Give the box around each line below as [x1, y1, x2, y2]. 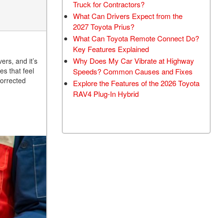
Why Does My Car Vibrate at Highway [73, 55, 194, 66]
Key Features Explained [73, 44, 149, 54]
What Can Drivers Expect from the [73, 11, 182, 21]
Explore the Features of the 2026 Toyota [73, 78, 200, 88]
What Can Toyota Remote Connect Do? [73, 33, 199, 43]
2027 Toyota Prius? [73, 21, 134, 32]
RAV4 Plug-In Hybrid [73, 89, 139, 99]
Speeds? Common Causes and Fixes [73, 66, 193, 76]
